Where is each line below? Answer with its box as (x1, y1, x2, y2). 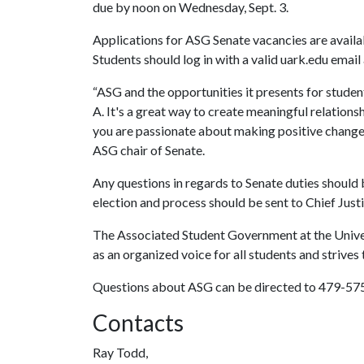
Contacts (93, 309, 184, 336)
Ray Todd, (93, 344, 148, 360)
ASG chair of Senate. (93, 142, 205, 158)
